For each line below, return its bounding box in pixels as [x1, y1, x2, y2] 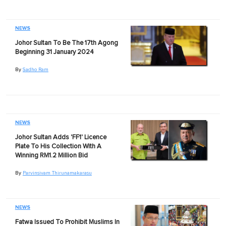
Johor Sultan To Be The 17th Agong [15, 39, 118, 46]
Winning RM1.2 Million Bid [15, 152, 88, 159]
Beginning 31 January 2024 [15, 48, 94, 55]
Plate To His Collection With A [15, 143, 101, 150]
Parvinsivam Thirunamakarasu [22, 170, 92, 176]
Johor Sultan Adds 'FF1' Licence [15, 134, 106, 141]
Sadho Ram [22, 67, 48, 72]
